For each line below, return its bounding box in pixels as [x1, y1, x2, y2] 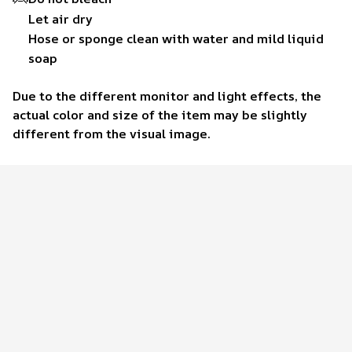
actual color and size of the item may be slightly [13, 105, 307, 123]
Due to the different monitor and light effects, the [13, 86, 321, 104]
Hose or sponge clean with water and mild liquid [28, 30, 324, 48]
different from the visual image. [13, 124, 211, 142]
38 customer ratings [99, 288, 209, 304]
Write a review [133, 327, 213, 343]
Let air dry [28, 10, 93, 28]
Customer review [70, 190, 282, 225]
